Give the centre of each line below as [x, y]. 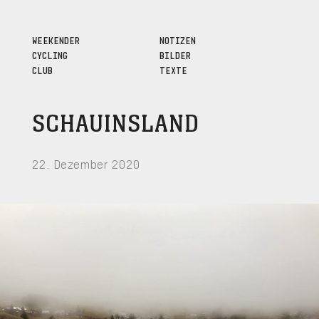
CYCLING [49, 54]
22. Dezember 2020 [86, 162]
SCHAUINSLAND [115, 124]
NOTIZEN [177, 39]
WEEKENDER [56, 39]
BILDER [175, 54]
